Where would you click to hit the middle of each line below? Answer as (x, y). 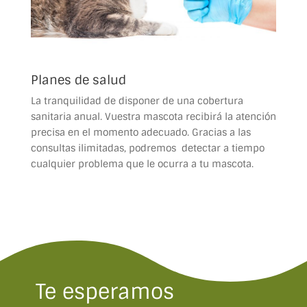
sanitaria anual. (67, 117)
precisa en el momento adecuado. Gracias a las (140, 133)
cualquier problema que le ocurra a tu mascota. (142, 164)
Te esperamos (105, 292)
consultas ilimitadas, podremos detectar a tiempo (147, 148)
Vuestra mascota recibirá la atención (190, 117)
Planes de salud (78, 81)
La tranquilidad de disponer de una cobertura (137, 101)
